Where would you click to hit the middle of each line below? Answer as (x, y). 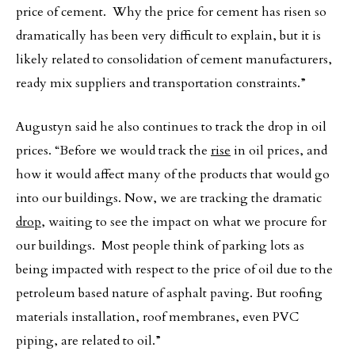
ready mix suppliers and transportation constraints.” (161, 83)
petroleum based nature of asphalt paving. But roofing (169, 293)
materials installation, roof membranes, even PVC (157, 317)
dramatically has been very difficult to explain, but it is (168, 36)
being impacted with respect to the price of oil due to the (174, 269)
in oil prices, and (279, 151)
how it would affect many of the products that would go (173, 174)
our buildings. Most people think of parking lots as (160, 246)
